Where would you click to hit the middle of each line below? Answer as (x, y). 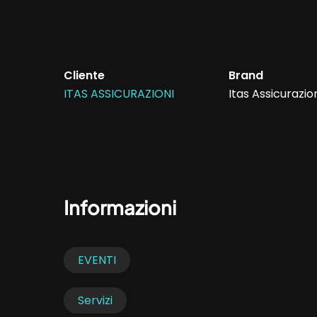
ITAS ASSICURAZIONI (119, 94)
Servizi (96, 300)
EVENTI (97, 260)
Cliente (85, 76)
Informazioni (120, 207)
